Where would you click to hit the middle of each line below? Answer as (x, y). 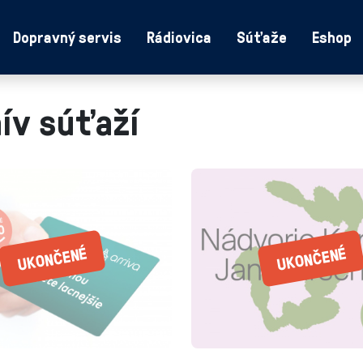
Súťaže (262, 37)
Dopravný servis (68, 37)
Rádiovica (179, 37)
